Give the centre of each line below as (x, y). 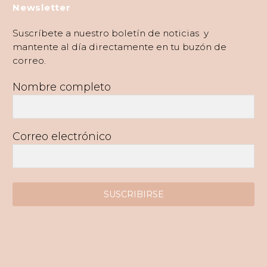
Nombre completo (62, 87)
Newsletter (42, 7)
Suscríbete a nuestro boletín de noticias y (111, 33)
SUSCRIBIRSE (133, 195)
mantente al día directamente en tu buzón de (119, 47)
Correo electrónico (62, 137)
